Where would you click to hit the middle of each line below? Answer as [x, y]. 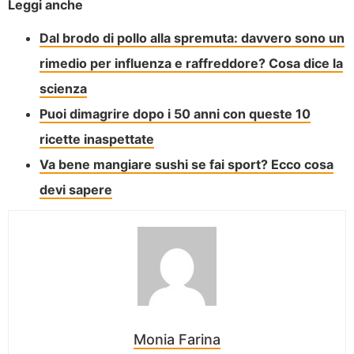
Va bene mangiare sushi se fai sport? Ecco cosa [186, 165]
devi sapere [76, 190]
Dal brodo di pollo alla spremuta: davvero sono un [192, 38]
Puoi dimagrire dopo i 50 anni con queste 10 [175, 114]
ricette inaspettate [97, 139]
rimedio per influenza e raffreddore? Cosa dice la [191, 64]
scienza [63, 89]
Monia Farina [177, 340]
